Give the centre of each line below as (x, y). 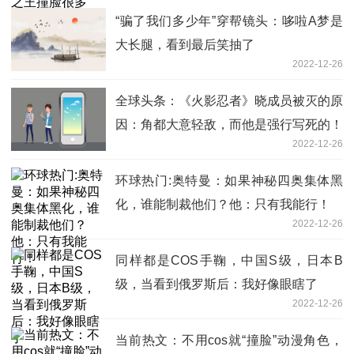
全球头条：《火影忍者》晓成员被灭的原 (229, 100)
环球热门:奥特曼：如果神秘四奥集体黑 (229, 180)
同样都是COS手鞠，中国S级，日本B (229, 260)
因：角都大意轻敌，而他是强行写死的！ (229, 124)
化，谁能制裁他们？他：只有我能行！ (223, 204)
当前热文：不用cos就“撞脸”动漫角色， (229, 340)
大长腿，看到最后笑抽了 (185, 44)
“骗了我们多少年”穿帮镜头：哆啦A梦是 (229, 21)
